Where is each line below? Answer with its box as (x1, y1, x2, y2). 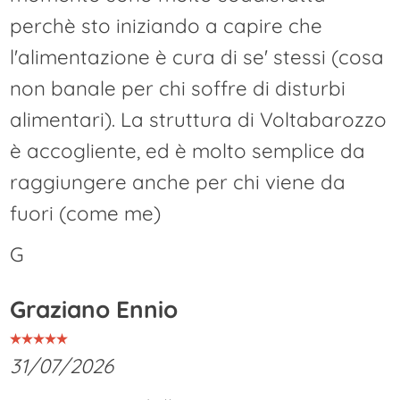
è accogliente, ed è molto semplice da (10, 137, 366, 163)
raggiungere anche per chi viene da (10, 169, 346, 195)
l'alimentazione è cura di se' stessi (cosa (10, 44, 385, 70)
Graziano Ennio (10, 295, 179, 325)
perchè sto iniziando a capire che (10, 12, 323, 38)
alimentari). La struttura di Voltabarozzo (10, 106, 387, 132)
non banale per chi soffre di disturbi (10, 75, 346, 101)
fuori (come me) (10, 200, 162, 226)
